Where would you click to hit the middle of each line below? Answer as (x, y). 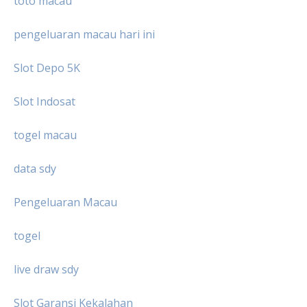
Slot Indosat (45, 102)
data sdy (35, 169)
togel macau (45, 135)
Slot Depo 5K (47, 68)
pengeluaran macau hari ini (84, 35)
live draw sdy (46, 270)
